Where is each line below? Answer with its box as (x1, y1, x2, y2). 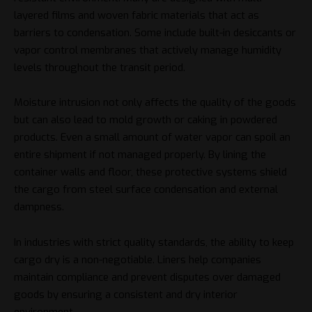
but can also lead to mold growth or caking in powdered (14, 113, 277, 127)
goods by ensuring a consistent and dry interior (14, 287, 237, 302)
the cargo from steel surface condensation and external (14, 182, 278, 197)
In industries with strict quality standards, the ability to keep (14, 235, 294, 249)
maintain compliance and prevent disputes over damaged (14, 270, 281, 284)
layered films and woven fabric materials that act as (14, 8, 259, 22)
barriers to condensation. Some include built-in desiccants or (14, 25, 296, 40)
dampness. (14, 200, 64, 214)
